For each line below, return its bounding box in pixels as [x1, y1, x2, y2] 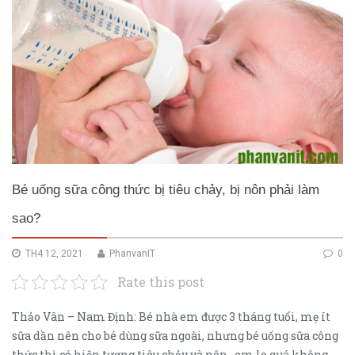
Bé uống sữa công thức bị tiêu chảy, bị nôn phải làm [12, 182, 319, 197]
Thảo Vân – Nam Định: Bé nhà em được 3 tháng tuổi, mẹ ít [12, 309, 330, 324]
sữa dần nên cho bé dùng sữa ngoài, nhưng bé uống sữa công [12, 328, 338, 343]
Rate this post [116, 273, 204, 290]
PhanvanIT [107, 248, 155, 259]
